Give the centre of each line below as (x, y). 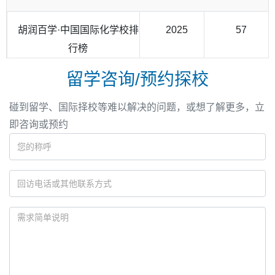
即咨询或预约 (39, 124)
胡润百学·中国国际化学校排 (78, 29)
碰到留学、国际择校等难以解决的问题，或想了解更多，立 (137, 107)
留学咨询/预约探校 (137, 79)
